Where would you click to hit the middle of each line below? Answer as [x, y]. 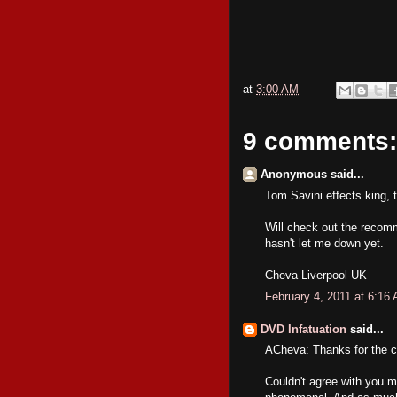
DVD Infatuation [304, 329]
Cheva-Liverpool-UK [316, 275]
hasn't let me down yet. [324, 243]
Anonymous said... [312, 174]
